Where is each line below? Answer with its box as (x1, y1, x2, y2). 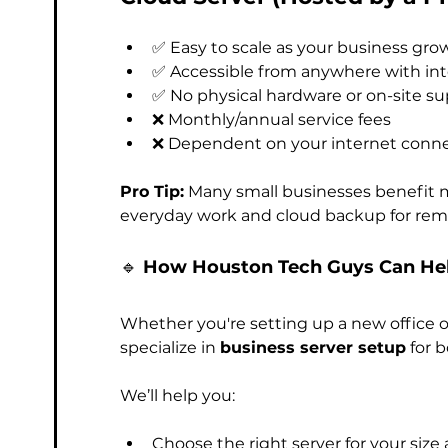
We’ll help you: (120, 386, 235, 405)
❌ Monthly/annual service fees (152, 110, 391, 129)
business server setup (220, 338, 406, 357)
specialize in (120, 338, 220, 357)
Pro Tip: (120, 182, 184, 201)
